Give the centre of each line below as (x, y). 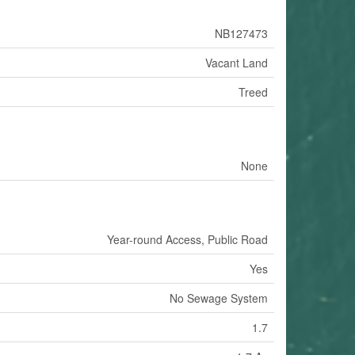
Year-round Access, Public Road (187, 239)
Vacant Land (237, 62)
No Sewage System (219, 298)
